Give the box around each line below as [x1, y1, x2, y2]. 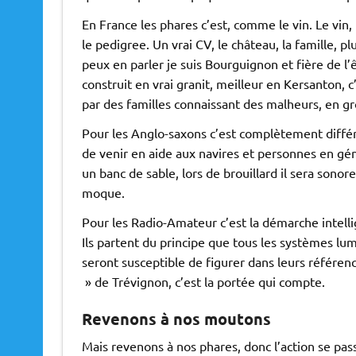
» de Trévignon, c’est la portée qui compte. [81, 273, 325, 290]
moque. [81, 184, 125, 201]
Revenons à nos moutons [81, 308, 271, 330]
